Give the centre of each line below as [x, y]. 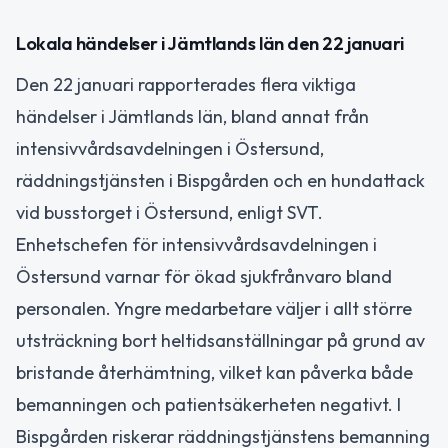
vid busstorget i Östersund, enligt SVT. [169, 213]
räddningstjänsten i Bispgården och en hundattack [220, 181]
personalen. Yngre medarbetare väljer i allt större [214, 309]
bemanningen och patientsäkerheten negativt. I [208, 405]
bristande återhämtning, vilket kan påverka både [214, 373]
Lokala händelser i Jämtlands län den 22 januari [210, 44]
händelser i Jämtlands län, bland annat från [192, 117]
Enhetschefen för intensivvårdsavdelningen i [196, 245]
